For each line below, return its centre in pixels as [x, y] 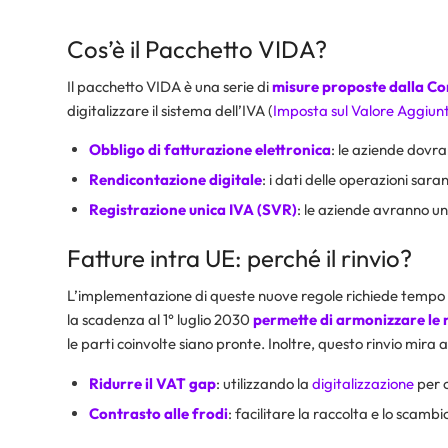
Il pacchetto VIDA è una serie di [169, 86]
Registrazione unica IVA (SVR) [193, 210]
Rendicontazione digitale [175, 180]
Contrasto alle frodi [158, 413]
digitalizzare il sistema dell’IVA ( [170, 110]
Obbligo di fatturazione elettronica [210, 150]
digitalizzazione [363, 383]
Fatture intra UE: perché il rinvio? [239, 258]
